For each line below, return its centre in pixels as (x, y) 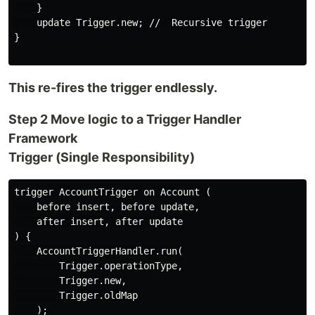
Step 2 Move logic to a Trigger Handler (125, 119)
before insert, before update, (107, 207)
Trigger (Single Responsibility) (102, 157)
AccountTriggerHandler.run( (98, 251)
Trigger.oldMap (76, 295)
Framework (43, 138)
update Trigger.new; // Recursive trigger (141, 22)
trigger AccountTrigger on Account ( (112, 192)
